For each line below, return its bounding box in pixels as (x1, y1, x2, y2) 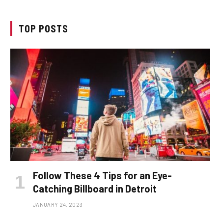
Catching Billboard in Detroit (33, 182, 157, 194)
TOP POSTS (19, 22, 68, 34)
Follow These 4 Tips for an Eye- (33, 169, 172, 181)
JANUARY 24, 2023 (33, 201, 83, 208)
